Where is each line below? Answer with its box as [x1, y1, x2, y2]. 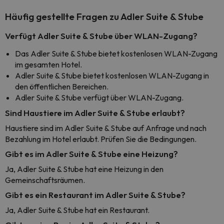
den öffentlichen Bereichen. [15, 81, 108, 91]
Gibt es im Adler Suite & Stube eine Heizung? [5, 148, 178, 159]
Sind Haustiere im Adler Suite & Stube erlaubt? [5, 107, 185, 118]
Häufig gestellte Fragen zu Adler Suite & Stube [5, 10, 203, 22]
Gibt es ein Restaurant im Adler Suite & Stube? [5, 189, 185, 200]
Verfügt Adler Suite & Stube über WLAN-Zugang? [5, 30, 197, 41]
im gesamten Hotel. [15, 59, 82, 69]
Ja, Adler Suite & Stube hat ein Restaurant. [5, 205, 149, 215]
